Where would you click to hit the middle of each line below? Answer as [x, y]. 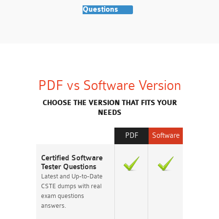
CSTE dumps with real [71, 186]
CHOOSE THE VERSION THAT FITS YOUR [109, 103]
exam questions [63, 196]
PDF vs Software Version [109, 86]
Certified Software [72, 158]
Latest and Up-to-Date [72, 176]
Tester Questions [69, 167]
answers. [54, 206]
